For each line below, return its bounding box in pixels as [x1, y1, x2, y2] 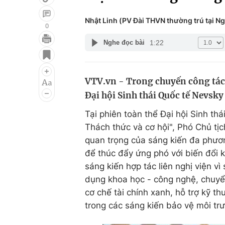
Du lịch [140, 63, 167, 73]
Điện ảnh [16, 63, 52, 73]
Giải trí [16, 44, 43, 54]
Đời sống [140, 44, 175, 54]
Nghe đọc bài [103, 39, 145, 46]
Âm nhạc [16, 82, 52, 92]
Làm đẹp [140, 82, 175, 92]
